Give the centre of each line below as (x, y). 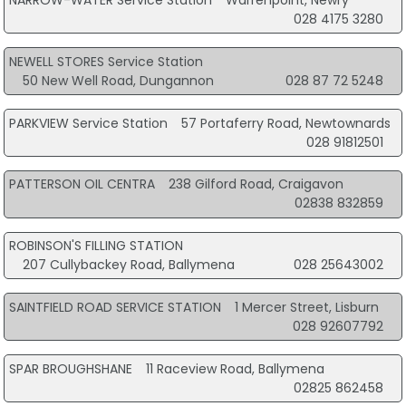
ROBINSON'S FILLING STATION (96, 246)
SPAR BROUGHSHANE (70, 368)
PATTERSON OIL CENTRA (82, 184)
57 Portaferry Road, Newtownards (285, 123)
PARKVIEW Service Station (88, 123)
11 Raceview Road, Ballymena (235, 368)
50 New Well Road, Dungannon (118, 80)
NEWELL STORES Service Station (106, 61)
